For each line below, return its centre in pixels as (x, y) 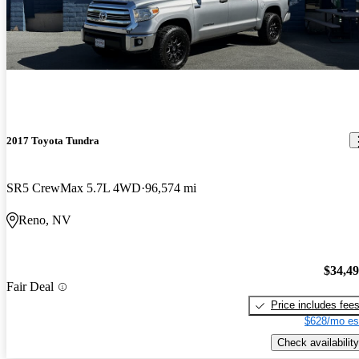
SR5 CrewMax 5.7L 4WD (74, 188)
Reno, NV (45, 220)
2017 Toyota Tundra (53, 140)
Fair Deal (30, 286)
